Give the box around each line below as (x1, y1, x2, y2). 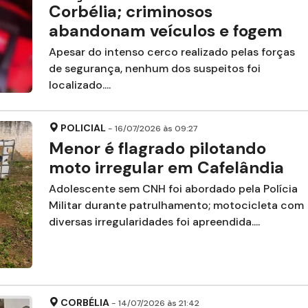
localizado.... (48, 77, 111, 92)
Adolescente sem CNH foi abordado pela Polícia (48, 181, 298, 196)
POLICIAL (60, 121, 106, 134)
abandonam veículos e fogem (48, 19, 283, 41)
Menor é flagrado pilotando (48, 137, 266, 159)
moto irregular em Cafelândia (48, 156, 284, 178)
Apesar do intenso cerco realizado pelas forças (48, 44, 295, 59)
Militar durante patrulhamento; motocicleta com (48, 197, 304, 212)
